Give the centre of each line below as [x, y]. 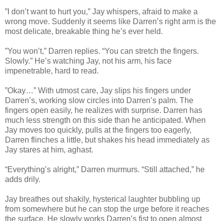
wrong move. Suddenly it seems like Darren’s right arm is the [110, 21]
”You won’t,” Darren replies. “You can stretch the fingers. [102, 51]
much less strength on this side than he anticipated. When [105, 120]
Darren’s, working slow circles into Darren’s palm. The [99, 100]
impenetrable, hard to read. [52, 71]
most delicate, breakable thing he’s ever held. [84, 31]
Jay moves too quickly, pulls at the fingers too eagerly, [98, 130]
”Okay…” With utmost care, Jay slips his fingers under [98, 90]
